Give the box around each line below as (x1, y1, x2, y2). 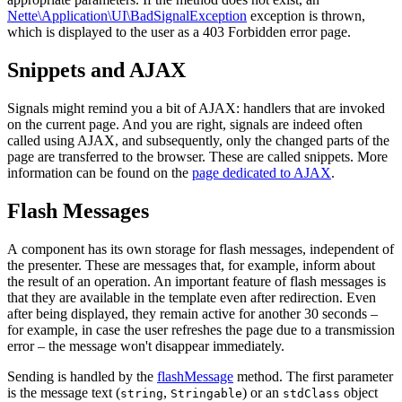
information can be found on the (7, 164, 192, 180)
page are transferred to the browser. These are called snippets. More (7, 148, 388, 164)
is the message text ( (7, 384, 120, 400)
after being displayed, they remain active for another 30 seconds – (7, 305, 378, 321)
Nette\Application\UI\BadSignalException (7, 7, 247, 23)
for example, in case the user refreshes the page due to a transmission (7, 321, 395, 337)
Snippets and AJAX (7, 57, 186, 82)
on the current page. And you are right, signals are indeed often (7, 116, 363, 132)
